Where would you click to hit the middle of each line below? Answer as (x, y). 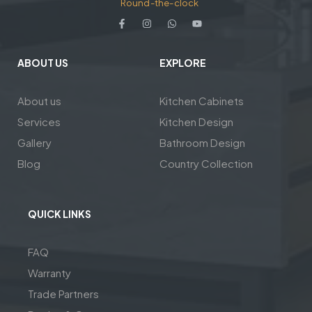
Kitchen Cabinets (202, 100)
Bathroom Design (202, 142)
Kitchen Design (196, 121)
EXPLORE (183, 62)
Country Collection (206, 163)
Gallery (34, 142)
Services (39, 121)
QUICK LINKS (60, 213)
